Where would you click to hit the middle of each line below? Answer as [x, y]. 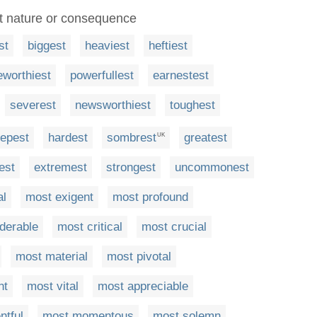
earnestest [181, 75]
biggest [47, 46]
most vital [53, 286]
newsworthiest [113, 105]
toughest [192, 105]
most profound [150, 197]
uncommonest [212, 167]
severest [33, 105]
